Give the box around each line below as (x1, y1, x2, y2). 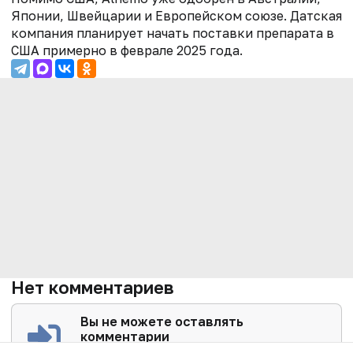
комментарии (80, 328, 170, 344)
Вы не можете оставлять (80, 313, 244, 329)
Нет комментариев (11, 276, 174, 298)
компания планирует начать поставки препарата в (11, 24, 334, 41)
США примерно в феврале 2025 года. (11, 42, 243, 58)
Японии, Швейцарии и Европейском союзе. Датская (11, 7, 342, 24)
